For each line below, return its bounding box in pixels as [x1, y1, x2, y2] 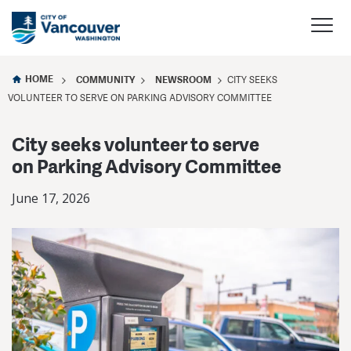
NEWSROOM [155, 72, 212, 86]
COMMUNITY [76, 72, 136, 86]
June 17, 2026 [12, 189, 90, 207]
